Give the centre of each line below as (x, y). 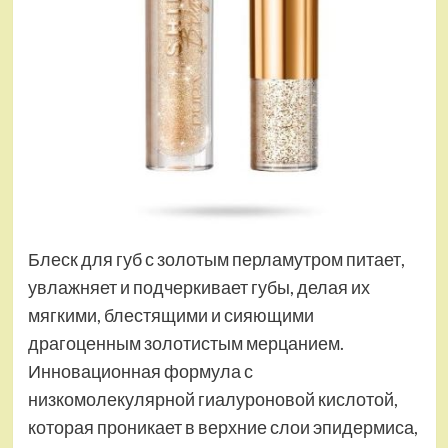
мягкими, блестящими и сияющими (170, 315)
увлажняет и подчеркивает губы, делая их (198, 287)
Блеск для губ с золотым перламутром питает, (216, 259)
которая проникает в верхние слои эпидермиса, (222, 427)
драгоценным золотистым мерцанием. (185, 343)
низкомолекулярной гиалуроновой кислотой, (212, 399)
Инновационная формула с (140, 371)
